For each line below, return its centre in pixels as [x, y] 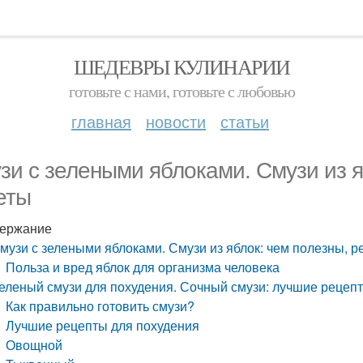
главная [101, 121]
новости [176, 121]
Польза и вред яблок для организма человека [143, 267]
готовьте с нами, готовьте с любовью [181, 91]
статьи [245, 121]
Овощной [34, 345]
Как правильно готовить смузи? [100, 306]
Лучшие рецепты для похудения [103, 325]
